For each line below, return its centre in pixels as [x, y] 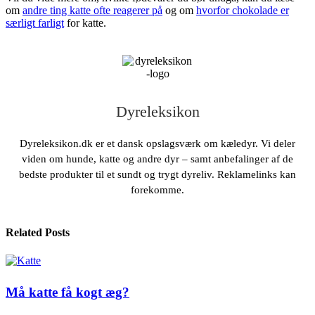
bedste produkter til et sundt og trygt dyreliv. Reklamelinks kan [157, 175]
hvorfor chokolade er [243, 11]
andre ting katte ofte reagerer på [92, 11]
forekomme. [157, 190]
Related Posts [38, 233]
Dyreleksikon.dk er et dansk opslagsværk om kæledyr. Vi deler [157, 144]
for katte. [85, 23]
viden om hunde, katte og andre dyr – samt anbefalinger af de [157, 159]
